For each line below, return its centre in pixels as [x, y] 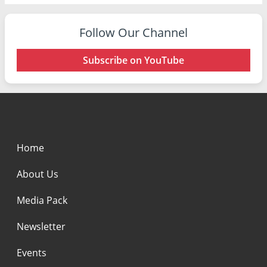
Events [32, 252]
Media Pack [42, 200]
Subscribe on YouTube [133, 60]
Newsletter [41, 226]
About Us [38, 174]
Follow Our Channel [133, 32]
